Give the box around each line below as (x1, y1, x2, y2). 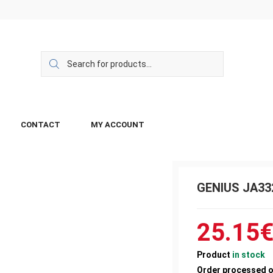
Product (196, 250, 232, 260)
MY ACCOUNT (91, 120, 144, 129)
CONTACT (21, 120, 60, 129)
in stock (232, 250, 265, 260)
